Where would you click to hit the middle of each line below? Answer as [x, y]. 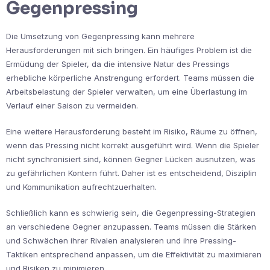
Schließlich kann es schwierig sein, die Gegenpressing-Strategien [131, 213]
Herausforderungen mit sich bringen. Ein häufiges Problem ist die [129, 50]
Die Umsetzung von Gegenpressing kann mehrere [100, 36]
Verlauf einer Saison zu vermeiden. [72, 106]
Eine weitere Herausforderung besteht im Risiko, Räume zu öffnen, [132, 132]
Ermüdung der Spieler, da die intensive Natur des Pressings [118, 64]
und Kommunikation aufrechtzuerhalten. [81, 187]
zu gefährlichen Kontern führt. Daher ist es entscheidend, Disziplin [131, 173]
